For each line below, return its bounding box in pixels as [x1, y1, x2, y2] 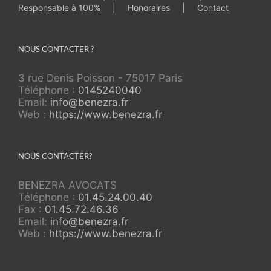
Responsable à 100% [18, 2, 100, 13]
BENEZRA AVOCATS [18, 178, 117, 191]
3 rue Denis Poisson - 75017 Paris [18, 71, 183, 84]
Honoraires [128, 2, 170, 13]
